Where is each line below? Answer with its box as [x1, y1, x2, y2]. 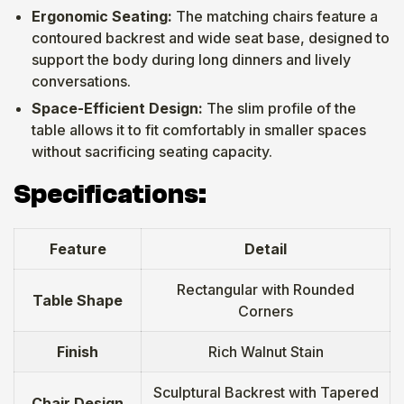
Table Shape [32, 290, 123, 309]
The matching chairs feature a [172, 6, 378, 25]
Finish [57, 342, 98, 361]
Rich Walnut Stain [207, 342, 324, 361]
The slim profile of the [203, 98, 356, 117]
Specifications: [14, 178, 207, 210]
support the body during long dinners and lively [32, 50, 351, 69]
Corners [238, 301, 293, 320]
